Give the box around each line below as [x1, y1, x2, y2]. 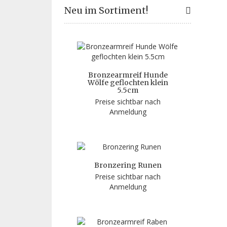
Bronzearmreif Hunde [88, 70, 168, 80]
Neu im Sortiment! [64, 5, 148, 17]
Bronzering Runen [94, 161, 162, 170]
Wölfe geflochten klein [87, 78, 168, 88]
